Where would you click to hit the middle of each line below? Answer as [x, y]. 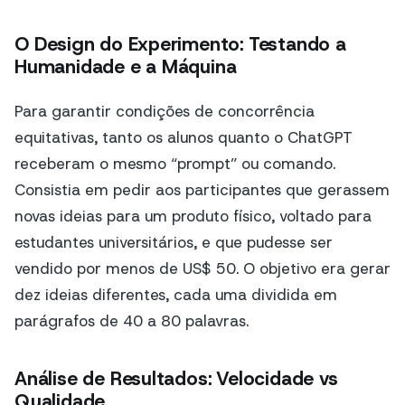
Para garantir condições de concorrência [165, 111]
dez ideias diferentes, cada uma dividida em [176, 294]
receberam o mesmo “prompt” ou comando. [175, 163]
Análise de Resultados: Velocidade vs [176, 379]
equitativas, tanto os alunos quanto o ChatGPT [184, 137]
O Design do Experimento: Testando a [180, 45]
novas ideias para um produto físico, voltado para [193, 216]
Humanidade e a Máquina [126, 67]
